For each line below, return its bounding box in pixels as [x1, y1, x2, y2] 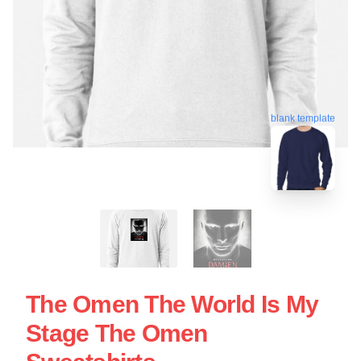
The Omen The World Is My [26, 291, 318, 318]
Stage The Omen [26, 320, 208, 347]
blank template [271, 110, 335, 122]
